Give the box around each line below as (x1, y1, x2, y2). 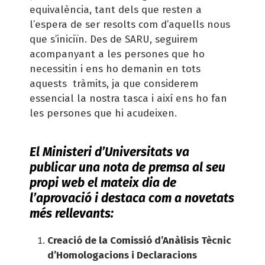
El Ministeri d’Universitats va (30, 144, 189, 160)
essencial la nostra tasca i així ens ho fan (30, 92, 227, 105)
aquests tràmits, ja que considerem (30, 77, 198, 90)
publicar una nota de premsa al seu (30, 159, 225, 175)
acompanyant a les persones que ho (30, 47, 205, 60)
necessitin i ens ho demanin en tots (30, 62, 201, 75)
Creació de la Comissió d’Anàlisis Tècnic (47, 234, 231, 247)
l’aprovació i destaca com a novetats (30, 190, 234, 206)
